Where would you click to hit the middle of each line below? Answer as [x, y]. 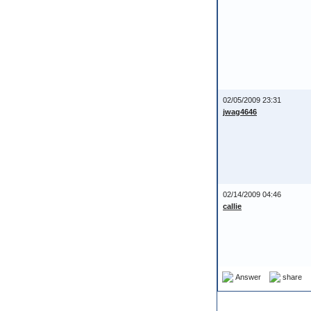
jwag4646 [240, 112]
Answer [248, 277]
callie [232, 206]
